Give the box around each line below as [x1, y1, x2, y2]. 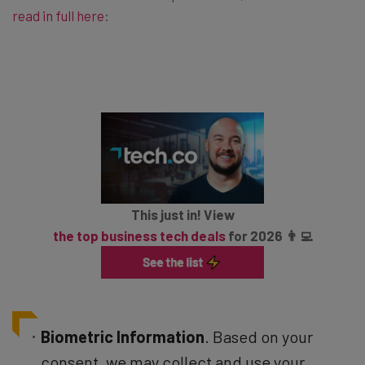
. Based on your [204, 326, 313, 346]
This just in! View [130, 206, 235, 223]
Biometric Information [41, 326, 204, 346]
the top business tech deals [52, 227, 226, 244]
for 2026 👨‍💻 [225, 227, 313, 244]
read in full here [12, 7, 104, 24]
